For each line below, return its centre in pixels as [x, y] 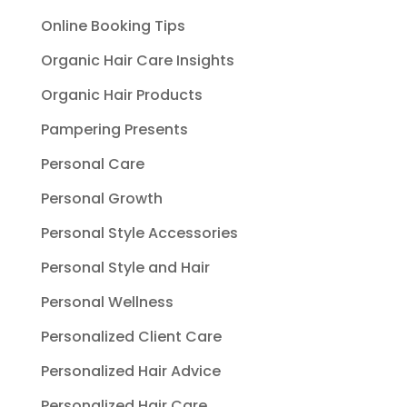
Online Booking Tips [113, 25]
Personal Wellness [107, 302]
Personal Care [92, 164]
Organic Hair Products [121, 94]
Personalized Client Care [131, 336]
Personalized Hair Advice [130, 371]
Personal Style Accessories [139, 233]
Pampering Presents [114, 129]
